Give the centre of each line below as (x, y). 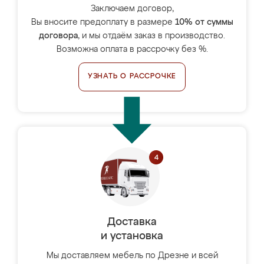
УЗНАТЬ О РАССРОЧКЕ (132, 77)
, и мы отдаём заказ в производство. (151, 36)
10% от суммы (204, 22)
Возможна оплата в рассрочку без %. (132, 49)
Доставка (132, 222)
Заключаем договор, (132, 9)
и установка (132, 236)
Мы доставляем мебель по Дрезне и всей (132, 256)
